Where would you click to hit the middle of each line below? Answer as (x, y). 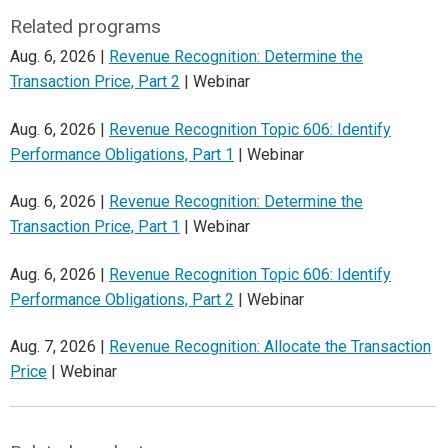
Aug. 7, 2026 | (59, 346)
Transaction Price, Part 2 (95, 82)
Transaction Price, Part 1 (95, 227)
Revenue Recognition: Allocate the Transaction (270, 346)
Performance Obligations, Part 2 (122, 299)
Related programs (85, 26)
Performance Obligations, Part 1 (122, 154)
